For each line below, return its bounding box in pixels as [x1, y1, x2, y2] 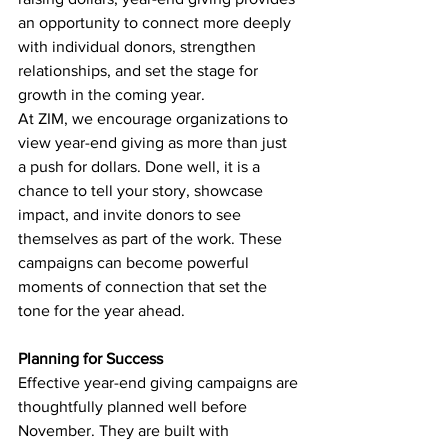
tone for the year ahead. [18, 302, 185, 319]
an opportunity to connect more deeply [18, 14, 295, 31]
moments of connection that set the [18, 278, 271, 295]
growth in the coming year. [18, 86, 205, 103]
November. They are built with [18, 422, 233, 439]
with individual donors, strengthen [18, 38, 260, 55]
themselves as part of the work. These [18, 230, 286, 247]
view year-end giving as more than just [18, 134, 291, 151]
